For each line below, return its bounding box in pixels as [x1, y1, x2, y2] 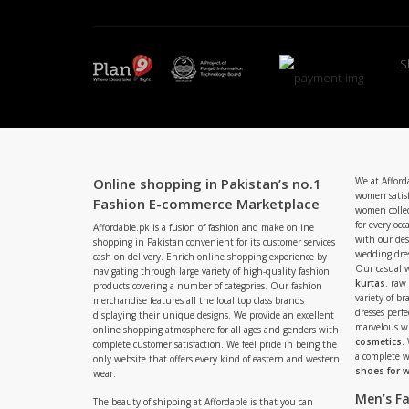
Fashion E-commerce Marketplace [93, 194, 320, 213]
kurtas [355, 277, 385, 289]
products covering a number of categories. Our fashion [93, 279, 322, 292]
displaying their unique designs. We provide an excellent [93, 309, 334, 321]
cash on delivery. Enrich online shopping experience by [93, 250, 327, 263]
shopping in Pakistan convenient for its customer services [93, 236, 335, 248]
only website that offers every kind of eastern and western [93, 352, 340, 365]
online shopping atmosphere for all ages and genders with [93, 323, 339, 336]
